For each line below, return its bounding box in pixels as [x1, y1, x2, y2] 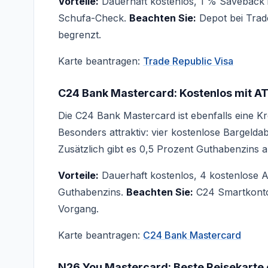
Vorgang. [58, 203, 99, 215]
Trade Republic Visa [143, 55, 233, 67]
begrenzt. [58, 29, 101, 41]
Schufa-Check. [58, 12, 129, 24]
